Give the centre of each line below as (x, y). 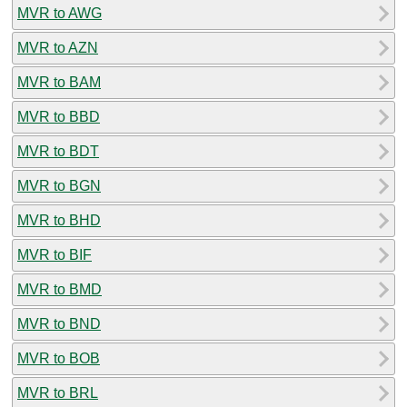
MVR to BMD (60, 289)
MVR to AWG (60, 13)
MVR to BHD (59, 220)
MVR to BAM (59, 82)
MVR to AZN (58, 47)
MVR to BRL (58, 392)
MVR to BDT (58, 151)
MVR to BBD (59, 116)
